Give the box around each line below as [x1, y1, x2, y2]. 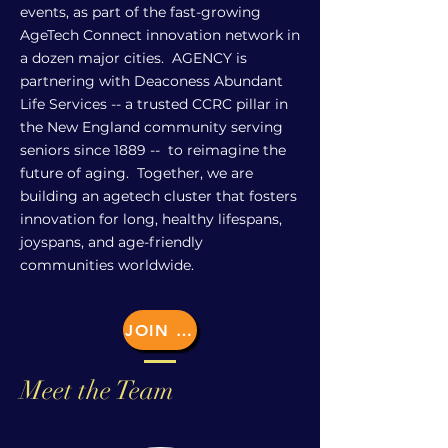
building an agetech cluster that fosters [20, 187, 297, 205]
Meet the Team [20, 375, 174, 407]
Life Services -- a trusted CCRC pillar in [20, 95, 288, 113]
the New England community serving [20, 118, 283, 136]
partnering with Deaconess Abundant [20, 72, 283, 90]
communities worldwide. [20, 256, 198, 274]
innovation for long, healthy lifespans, [20, 210, 286, 228]
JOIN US [176, 320, 192, 340]
